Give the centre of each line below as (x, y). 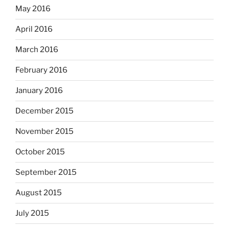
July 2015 (32, 213)
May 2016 (33, 9)
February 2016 (41, 70)
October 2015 (40, 152)
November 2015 (44, 132)
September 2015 (46, 173)
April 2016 (34, 29)
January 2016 (39, 91)
